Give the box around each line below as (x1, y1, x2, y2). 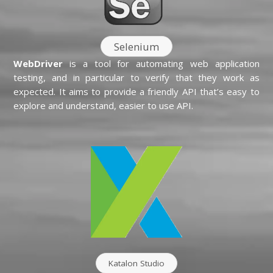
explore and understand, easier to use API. (13, 99, 194, 112)
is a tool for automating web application (63, 57, 260, 69)
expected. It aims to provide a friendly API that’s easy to (13, 85, 260, 97)
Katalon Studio (108, 258, 165, 269)
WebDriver (13, 57, 63, 69)
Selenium (114, 39, 159, 54)
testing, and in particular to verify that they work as (13, 71, 260, 83)
